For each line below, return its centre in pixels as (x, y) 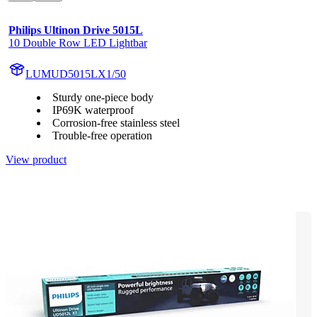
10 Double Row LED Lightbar (78, 42)
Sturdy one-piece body (103, 97)
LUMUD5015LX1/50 (76, 74)
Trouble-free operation (102, 135)
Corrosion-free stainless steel (116, 122)
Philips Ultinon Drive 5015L (76, 30)
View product (36, 159)
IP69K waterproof (93, 110)
